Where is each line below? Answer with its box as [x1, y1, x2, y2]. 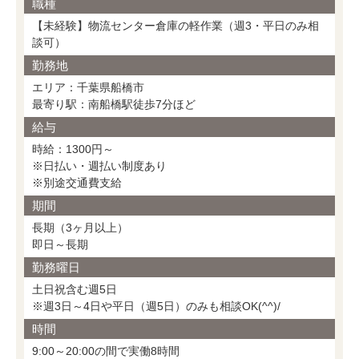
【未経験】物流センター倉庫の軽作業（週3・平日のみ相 [32, 19, 319, 33]
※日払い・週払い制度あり [32, 159, 167, 173]
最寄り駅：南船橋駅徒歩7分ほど [32, 98, 196, 111]
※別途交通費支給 [32, 176, 122, 190]
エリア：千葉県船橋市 [32, 81, 144, 95]
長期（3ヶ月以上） [32, 221, 128, 235]
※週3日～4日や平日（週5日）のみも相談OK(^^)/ [32, 300, 280, 313]
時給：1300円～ [32, 143, 114, 156]
